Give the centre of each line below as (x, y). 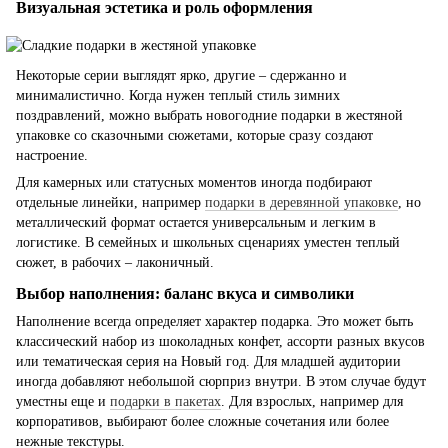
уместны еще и (63, 401)
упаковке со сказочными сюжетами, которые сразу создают (194, 136)
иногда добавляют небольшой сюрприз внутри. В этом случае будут (221, 381)
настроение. (52, 156)
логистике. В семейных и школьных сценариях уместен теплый (208, 243)
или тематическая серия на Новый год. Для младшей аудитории (208, 361)
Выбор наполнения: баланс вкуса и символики (185, 293)
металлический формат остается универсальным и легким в (196, 223)
